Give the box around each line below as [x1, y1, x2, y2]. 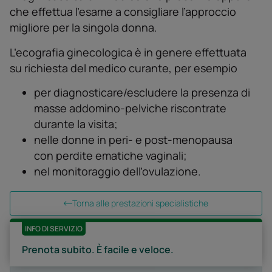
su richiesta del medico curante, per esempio [10, 60, 237, 75]
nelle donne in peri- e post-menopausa [34, 132, 233, 147]
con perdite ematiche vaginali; [34, 148, 187, 163]
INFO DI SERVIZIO [25, 223, 83, 234]
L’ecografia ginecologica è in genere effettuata [10, 44, 246, 59]
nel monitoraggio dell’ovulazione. [34, 163, 201, 178]
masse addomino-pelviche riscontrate [34, 100, 226, 115]
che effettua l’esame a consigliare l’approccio [10, 4, 236, 19]
